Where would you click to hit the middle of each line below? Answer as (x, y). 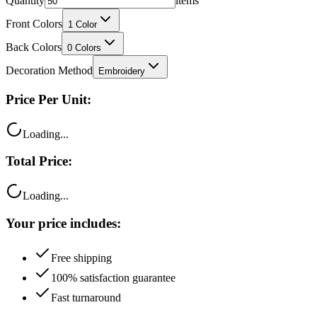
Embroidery (122, 71)
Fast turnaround (86, 297)
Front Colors (34, 24)
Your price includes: (63, 223)
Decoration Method (49, 71)
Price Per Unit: (48, 100)
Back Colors (34, 47)
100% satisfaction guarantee (113, 277)
